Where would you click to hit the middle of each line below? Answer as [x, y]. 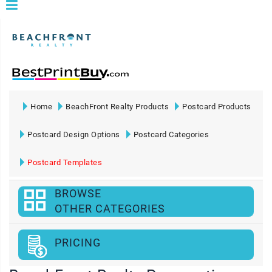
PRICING [78, 243]
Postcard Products [217, 107]
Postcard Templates [65, 162]
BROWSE [78, 193]
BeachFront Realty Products [117, 107]
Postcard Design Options [74, 134]
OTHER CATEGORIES [110, 209]
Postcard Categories [171, 134]
